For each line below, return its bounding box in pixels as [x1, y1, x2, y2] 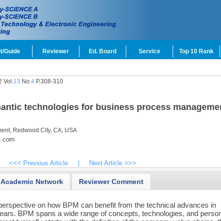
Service [139, 48, 160, 55]
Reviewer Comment [79, 177, 144, 185]
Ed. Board [89, 48, 116, 55]
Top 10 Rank [179, 48, 214, 55]
